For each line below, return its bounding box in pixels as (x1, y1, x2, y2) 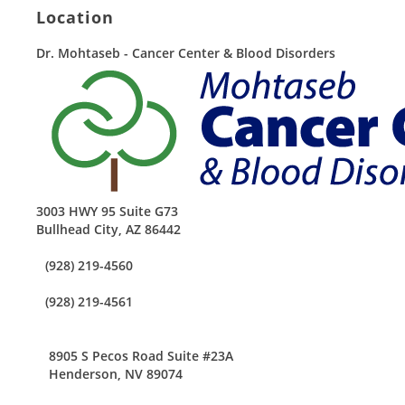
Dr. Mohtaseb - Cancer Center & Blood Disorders (36, 44, 335, 61)
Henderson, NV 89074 (49, 365, 183, 382)
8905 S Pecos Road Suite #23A (49, 347, 233, 364)
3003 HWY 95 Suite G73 (36, 202, 178, 220)
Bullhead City (36, 221, 118, 238)
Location (36, 6, 114, 28)
